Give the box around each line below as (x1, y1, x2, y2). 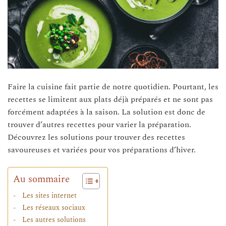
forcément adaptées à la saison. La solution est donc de (8, 106, 205, 119)
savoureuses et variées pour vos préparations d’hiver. (8, 144, 196, 156)
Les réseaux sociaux (22, 202, 85, 214)
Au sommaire (13, 172, 70, 187)
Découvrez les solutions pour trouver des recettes (8, 131, 185, 144)
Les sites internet (22, 190, 77, 202)
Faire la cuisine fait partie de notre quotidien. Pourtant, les (8, 81, 218, 93)
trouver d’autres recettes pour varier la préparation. (8, 119, 191, 131)
